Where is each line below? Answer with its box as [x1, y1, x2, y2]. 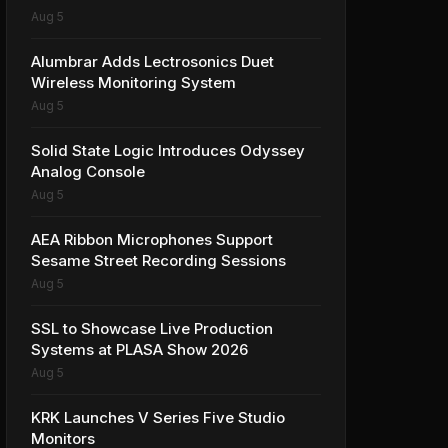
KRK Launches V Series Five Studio [31, 408, 285, 427]
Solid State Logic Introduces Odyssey [31, 141, 305, 160]
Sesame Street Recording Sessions [31, 251, 286, 270]
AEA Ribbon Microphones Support [31, 230, 273, 249]
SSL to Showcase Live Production [31, 319, 273, 338]
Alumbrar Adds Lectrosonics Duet [31, 52, 274, 71]
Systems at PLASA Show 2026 [31, 340, 248, 359]
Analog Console [31, 162, 145, 181]
